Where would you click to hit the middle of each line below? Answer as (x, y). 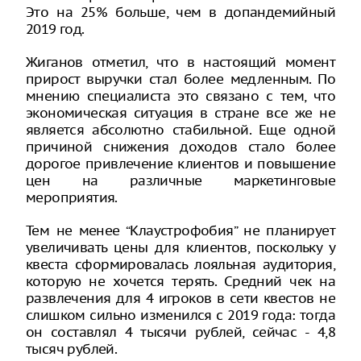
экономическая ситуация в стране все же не (180, 113)
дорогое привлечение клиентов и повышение (180, 164)
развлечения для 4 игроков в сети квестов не (180, 298)
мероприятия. (72, 197)
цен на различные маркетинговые (180, 180)
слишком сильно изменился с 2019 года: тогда (180, 315)
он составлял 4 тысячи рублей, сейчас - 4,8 (180, 332)
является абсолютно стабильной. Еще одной (180, 130)
